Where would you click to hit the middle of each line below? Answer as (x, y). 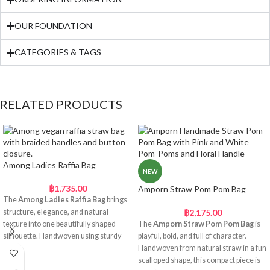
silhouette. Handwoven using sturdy (62, 236)
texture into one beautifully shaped (59, 224)
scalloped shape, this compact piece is (199, 260)
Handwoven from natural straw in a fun (202, 248)
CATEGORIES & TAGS (58, 52)
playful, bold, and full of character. (192, 236)
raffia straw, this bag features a (54, 248)
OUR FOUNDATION (54, 26)
